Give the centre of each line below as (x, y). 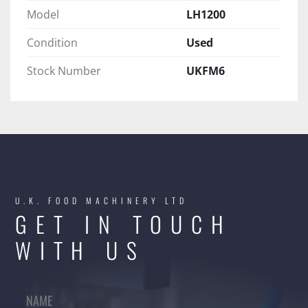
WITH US (80, 250)
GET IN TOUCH (124, 224)
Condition (52, 43)
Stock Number (64, 71)
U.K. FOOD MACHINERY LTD (101, 201)
